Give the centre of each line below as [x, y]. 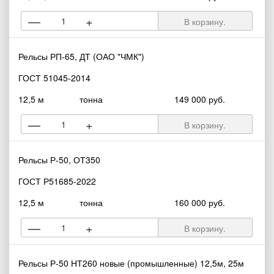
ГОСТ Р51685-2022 [57, 181]
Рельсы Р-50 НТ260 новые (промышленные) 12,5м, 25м [131, 263]
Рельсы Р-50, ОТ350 [59, 160]
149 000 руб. [199, 99]
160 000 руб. [199, 202]
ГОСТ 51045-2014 [54, 78]
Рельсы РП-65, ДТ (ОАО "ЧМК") [81, 56]
